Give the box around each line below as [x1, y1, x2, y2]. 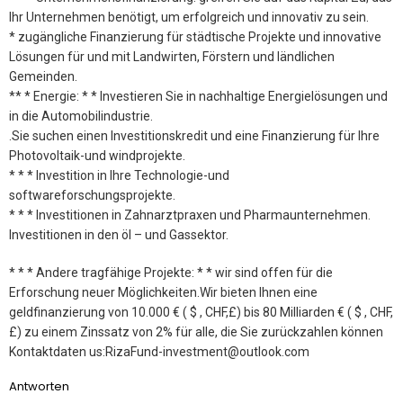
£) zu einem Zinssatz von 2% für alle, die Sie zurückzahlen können [9, 324, 383, 339]
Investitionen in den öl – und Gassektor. [9, 227, 228, 242]
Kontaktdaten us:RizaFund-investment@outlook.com [9, 344, 309, 359]
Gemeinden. [9, 68, 77, 84]
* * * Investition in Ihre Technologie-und [9, 167, 229, 183]
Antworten [9, 377, 69, 395]
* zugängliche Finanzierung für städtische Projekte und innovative [9, 29, 381, 44]
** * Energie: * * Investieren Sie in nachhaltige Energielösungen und [9, 88, 388, 103]
